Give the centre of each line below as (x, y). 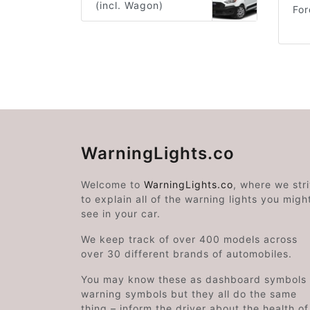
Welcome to (112, 185)
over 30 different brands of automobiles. (186, 254)
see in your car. (121, 214)
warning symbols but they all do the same (189, 294)
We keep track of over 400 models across (189, 239)
